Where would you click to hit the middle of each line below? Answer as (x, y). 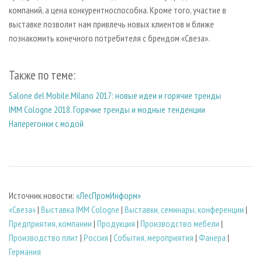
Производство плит (44, 237)
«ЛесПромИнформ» (108, 195)
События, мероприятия (154, 237)
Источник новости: (42, 195)
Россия (96, 237)
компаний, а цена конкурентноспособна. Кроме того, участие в (118, 10)
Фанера (212, 237)
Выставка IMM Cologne (80, 209)
